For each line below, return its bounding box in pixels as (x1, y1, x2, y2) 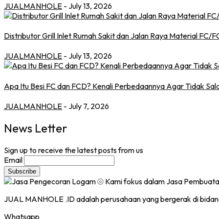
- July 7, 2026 (64, 101, 109, 111)
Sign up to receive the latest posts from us (4, 145, 143, 155)
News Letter (4, 120, 67, 135)
